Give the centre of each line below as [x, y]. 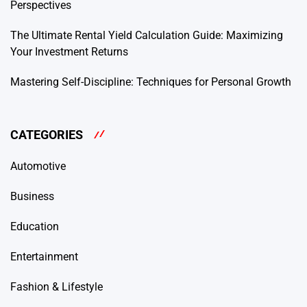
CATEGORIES [47, 134]
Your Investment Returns [69, 52]
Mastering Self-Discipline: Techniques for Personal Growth [151, 82]
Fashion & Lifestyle [57, 286]
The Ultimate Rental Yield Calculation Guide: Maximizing [147, 36]
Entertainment [44, 256]
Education [35, 226]
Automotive [38, 166]
